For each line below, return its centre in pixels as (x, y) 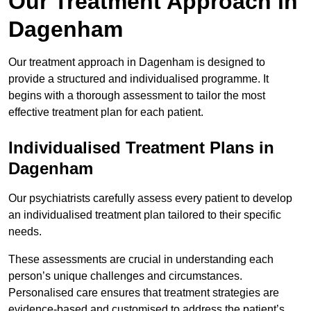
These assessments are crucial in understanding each (141, 260)
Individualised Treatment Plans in (141, 148)
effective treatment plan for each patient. (106, 112)
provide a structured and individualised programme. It (138, 79)
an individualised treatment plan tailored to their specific (145, 215)
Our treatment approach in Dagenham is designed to (137, 62)
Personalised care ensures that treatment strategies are (144, 293)
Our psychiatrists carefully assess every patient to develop (150, 199)
